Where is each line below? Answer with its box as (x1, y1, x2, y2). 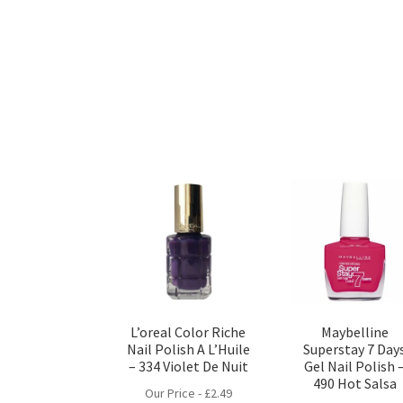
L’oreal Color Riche (130, 323, 246, 342)
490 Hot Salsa (312, 374, 397, 393)
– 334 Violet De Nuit (128, 357, 248, 376)
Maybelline (320, 323, 389, 342)
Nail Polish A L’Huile (126, 340, 250, 359)
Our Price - (144, 384, 204, 401)
